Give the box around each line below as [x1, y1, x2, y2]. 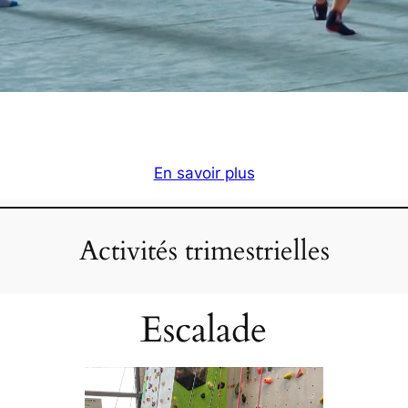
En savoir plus [153, 163, 255, 182]
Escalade [140, 305, 268, 356]
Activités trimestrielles [78, 232, 330, 270]
